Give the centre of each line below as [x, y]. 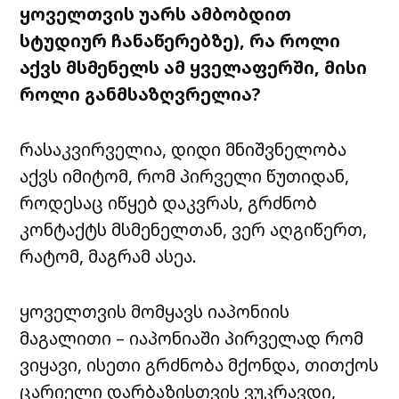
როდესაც [62, 203]
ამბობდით [241, 14]
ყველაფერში [252, 68]
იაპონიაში [175, 338]
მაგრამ [120, 256]
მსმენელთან [167, 230]
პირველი [221, 176]
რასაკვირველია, [94, 150]
